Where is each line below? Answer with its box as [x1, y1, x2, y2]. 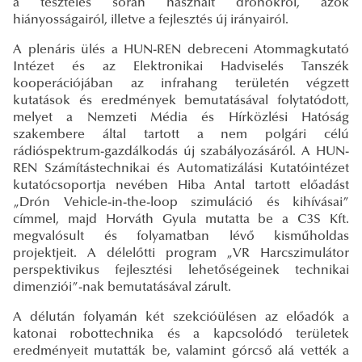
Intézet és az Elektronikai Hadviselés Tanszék [13, 60, 349, 74]
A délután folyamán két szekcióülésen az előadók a [13, 310, 349, 324]
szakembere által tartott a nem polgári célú [13, 128, 349, 141]
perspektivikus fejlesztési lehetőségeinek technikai [13, 263, 349, 277]
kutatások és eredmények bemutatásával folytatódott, [13, 94, 349, 107]
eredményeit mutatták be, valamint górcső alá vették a [13, 344, 349, 358]
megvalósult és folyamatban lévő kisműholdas [13, 229, 349, 243]
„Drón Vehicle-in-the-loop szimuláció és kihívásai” [13, 196, 349, 209]
